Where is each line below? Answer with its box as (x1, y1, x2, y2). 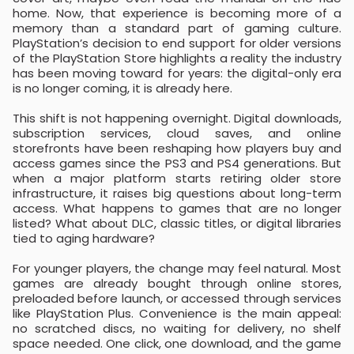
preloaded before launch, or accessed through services (13, 290, 341, 307)
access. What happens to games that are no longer (13, 200, 341, 217)
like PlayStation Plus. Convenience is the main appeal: (13, 305, 341, 322)
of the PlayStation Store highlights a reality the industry (13, 50, 341, 66)
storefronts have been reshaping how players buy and (13, 140, 341, 156)
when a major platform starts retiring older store (13, 170, 341, 186)
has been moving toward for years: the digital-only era (13, 65, 341, 81)
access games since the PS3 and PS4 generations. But (13, 155, 341, 171)
